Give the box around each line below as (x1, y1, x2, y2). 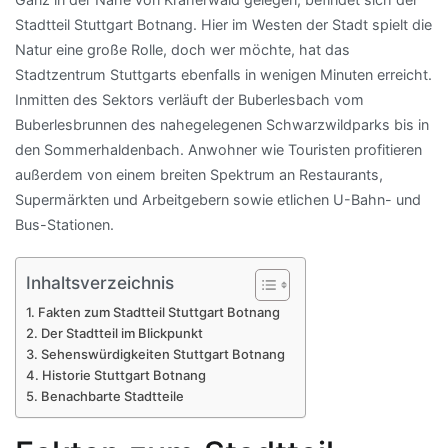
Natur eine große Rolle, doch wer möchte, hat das (15, 41, 350, 59)
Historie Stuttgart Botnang (41, 367, 206, 384)
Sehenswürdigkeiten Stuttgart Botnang (40, 346, 285, 363)
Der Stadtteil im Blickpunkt (40, 325, 203, 342)
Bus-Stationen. (15, 216, 114, 234)
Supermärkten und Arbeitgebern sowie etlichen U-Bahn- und (15, 191, 421, 209)
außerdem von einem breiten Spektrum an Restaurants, (15, 166, 383, 184)
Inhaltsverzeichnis (26, 271, 174, 293)
